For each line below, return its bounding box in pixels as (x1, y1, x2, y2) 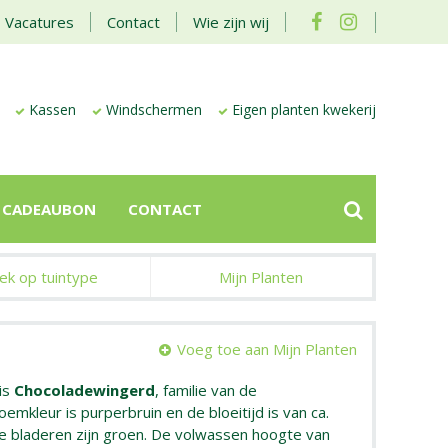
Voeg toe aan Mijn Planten (177, 339, 357, 359)
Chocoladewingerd (14, 380, 156, 400)
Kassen (29, 100, 76, 119)
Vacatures (5, 12, 74, 32)
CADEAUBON (2, 199, 96, 219)
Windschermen (106, 100, 202, 119)
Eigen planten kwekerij (232, 100, 376, 119)
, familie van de (155, 380, 258, 400)
